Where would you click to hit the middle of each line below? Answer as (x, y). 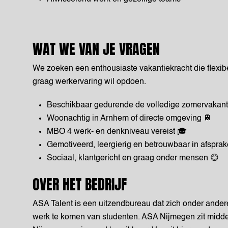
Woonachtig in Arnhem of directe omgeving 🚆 (129, 119)
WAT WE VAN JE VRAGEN (96, 49)
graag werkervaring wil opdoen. (89, 82)
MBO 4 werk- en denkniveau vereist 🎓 (117, 132)
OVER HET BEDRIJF (80, 184)
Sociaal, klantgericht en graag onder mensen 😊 (133, 158)
